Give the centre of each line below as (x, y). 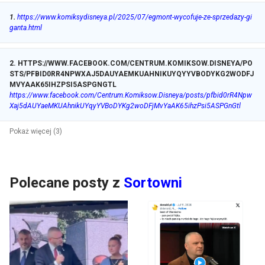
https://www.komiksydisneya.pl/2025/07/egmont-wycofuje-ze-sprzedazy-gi (135, 17)
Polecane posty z (65, 183)
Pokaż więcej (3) (36, 132)
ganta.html (26, 28)
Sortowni (153, 183)
